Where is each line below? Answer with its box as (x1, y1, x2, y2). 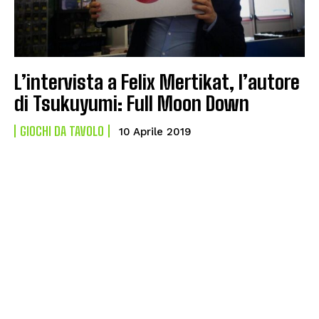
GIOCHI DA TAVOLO (20, 122, 104, 139)
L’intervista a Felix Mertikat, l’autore (14, 69, 300, 94)
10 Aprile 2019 (119, 125, 192, 138)
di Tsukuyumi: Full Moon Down (14, 90, 249, 115)
